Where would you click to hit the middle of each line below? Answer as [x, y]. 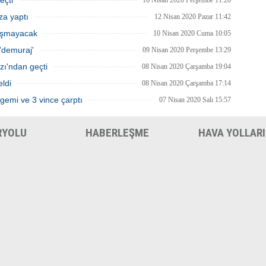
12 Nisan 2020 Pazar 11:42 [193, 17]
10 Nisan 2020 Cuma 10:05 [192, 33]
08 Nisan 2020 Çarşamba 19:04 [186, 66]
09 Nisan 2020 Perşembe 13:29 [187, 50]
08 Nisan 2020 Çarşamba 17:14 [186, 83]
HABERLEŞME [117, 133]
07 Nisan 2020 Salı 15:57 [195, 100]
